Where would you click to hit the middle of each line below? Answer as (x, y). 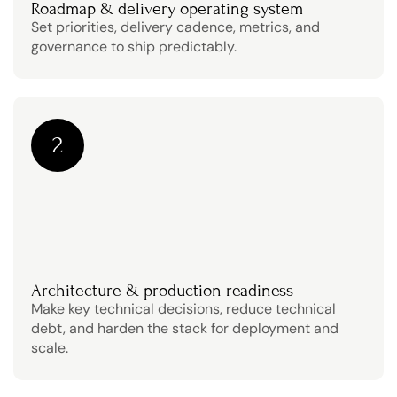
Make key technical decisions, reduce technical (183, 309)
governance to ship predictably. (134, 47)
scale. (50, 348)
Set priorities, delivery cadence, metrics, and (175, 27)
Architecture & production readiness (162, 290)
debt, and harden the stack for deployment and (185, 328)
